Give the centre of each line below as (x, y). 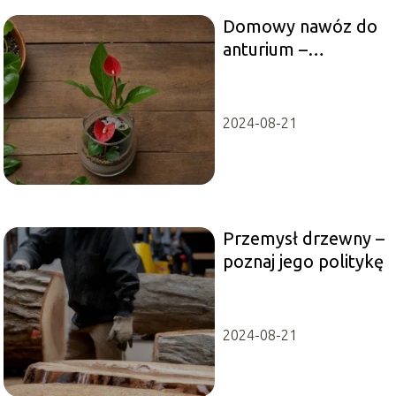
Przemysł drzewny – (303, 239)
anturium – (265, 49)
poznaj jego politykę (303, 262)
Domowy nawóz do (300, 27)
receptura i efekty (294, 72)
